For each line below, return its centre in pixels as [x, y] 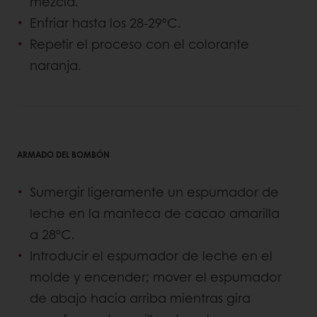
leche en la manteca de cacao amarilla [155, 213]
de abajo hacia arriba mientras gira [140, 298]
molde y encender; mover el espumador [156, 276]
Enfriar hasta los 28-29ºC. [105, 22]
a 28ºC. [52, 234]
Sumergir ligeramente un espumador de [154, 191]
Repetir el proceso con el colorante [139, 44]
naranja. [56, 65]
